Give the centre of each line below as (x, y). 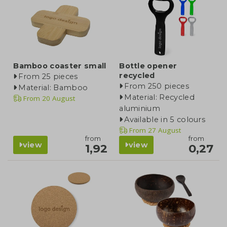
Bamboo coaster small (60, 66)
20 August (58, 98)
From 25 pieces (48, 76)
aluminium (140, 108)
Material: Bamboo (53, 87)
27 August (164, 130)
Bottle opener (148, 66)
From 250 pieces (157, 86)
